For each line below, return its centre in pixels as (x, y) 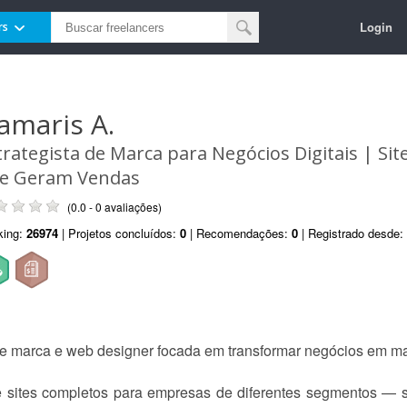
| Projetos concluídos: (119, 233)
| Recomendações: (239, 233)
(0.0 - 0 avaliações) (114, 207)
